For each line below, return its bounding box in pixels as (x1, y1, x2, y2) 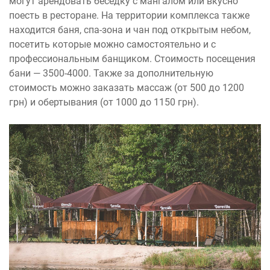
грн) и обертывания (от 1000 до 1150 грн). (9, 96, 199, 108)
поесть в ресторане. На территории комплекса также (9, 9, 250, 21)
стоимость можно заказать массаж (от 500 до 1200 (9, 81, 244, 93)
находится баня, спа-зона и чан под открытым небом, (9, 24, 251, 36)
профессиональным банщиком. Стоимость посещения (9, 52, 256, 64)
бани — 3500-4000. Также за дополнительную (9, 67, 213, 79)
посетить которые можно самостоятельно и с (9, 38, 216, 50)
